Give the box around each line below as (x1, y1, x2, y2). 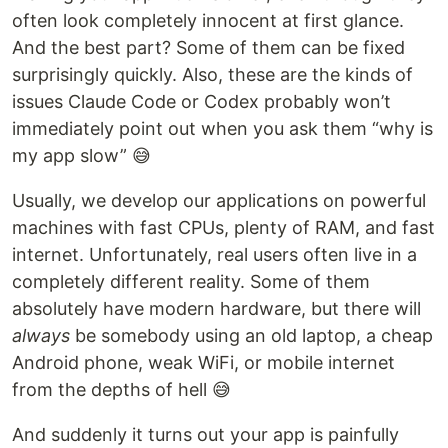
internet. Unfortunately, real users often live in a (12, 244, 417, 266)
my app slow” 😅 (12, 145, 151, 167)
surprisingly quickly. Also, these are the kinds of (12, 64, 413, 86)
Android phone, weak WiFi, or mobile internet (12, 352, 395, 374)
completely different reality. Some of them (12, 271, 370, 293)
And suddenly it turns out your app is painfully (12, 424, 399, 446)
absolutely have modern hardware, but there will (12, 298, 421, 320)
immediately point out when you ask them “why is (12, 118, 433, 140)
